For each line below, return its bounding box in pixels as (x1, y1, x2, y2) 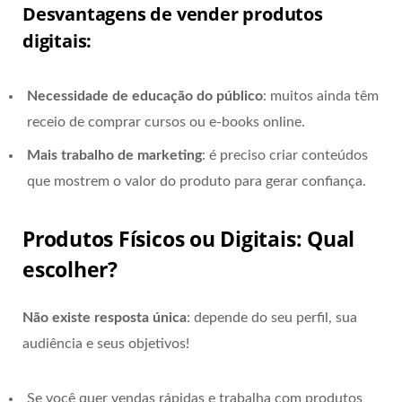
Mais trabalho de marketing (27, 147, 202, 162)
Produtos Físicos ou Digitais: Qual (22, 223, 355, 253)
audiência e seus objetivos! (22, 336, 189, 351)
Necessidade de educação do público (27, 88, 263, 103)
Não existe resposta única (22, 310, 187, 325)
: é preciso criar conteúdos (202, 147, 368, 162)
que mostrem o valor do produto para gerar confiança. (27, 173, 366, 188)
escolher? (22, 254, 118, 284)
